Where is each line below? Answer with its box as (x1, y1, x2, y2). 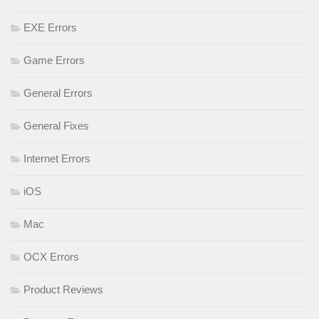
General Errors (23, 86, 93, 99)
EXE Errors (23, 21, 77, 33)
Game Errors (23, 53, 85, 66)
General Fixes (23, 119, 89, 132)
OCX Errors (23, 250, 79, 263)
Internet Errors (23, 152, 90, 164)
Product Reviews (23, 283, 103, 296)
